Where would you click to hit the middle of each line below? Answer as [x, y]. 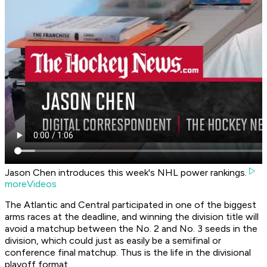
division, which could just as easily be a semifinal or [113, 241]
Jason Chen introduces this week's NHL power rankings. [126, 173]
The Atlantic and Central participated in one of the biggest [131, 205]
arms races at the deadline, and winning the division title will [132, 217]
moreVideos [31, 184]
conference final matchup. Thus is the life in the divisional [128, 253]
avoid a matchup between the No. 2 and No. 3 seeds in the [131, 229]
